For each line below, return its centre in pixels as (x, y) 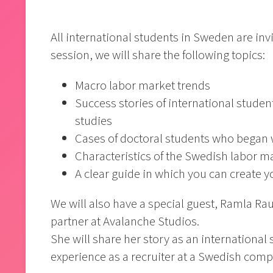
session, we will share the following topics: (158, 55)
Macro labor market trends (143, 85)
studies (94, 121)
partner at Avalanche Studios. (125, 222)
